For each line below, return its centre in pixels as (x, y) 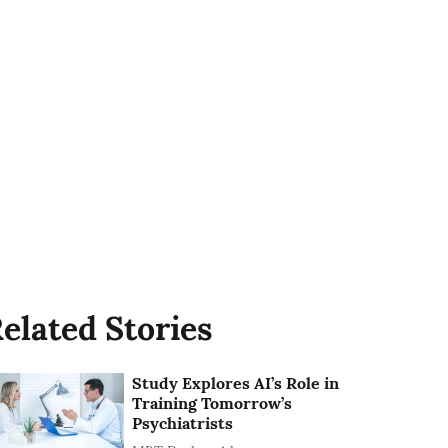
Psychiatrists (183, 422)
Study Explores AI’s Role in (236, 382)
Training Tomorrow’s (212, 402)
